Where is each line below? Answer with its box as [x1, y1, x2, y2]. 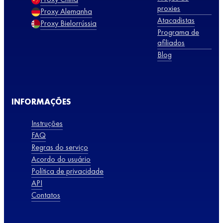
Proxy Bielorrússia [40, 18, 97, 29]
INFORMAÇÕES [11, 96, 71, 107]
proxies [157, 3, 181, 14]
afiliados [157, 37, 185, 48]
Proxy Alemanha [40, 6, 92, 17]
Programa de [157, 27, 200, 38]
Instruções [31, 117, 63, 128]
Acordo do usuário [31, 153, 91, 164]
